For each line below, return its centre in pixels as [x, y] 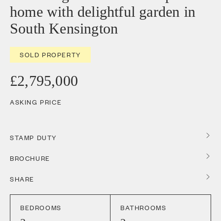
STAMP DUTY [33, 137]
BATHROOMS [144, 207]
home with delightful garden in [103, 12]
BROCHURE [30, 158]
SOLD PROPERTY [50, 55]
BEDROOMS [41, 207]
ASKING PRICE [36, 102]
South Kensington [64, 28]
